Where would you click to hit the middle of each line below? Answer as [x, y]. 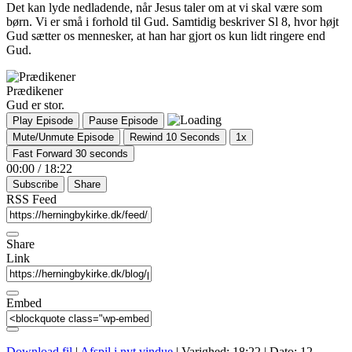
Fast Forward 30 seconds [70, 153]
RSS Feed [31, 199]
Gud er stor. [35, 104]
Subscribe [35, 184]
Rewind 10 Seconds [175, 137]
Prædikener [35, 90]
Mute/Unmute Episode [63, 137]
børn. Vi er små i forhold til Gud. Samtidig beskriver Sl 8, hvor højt [172, 21]
